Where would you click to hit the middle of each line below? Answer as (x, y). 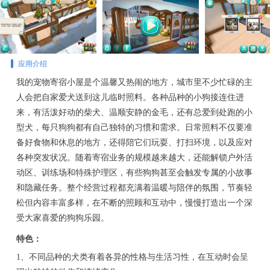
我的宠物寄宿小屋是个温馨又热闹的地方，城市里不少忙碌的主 (134, 82)
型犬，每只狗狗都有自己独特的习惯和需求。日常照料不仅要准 (134, 127)
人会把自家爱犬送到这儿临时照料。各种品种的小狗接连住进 (130, 97)
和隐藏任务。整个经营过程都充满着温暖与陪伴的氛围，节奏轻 (134, 188)
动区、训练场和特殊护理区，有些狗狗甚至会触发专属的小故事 (134, 173)
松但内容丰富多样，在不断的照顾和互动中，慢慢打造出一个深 (134, 203)
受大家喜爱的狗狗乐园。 (62, 218)
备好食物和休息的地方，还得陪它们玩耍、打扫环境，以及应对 (134, 143)
